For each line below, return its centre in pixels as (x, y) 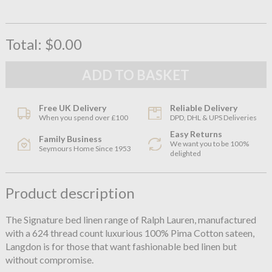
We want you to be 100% (209, 144)
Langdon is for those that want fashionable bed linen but (121, 246)
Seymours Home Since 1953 (85, 149)
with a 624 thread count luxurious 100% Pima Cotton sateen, (130, 233)
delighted (185, 154)
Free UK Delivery (73, 108)
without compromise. (49, 260)
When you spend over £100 (84, 118)
